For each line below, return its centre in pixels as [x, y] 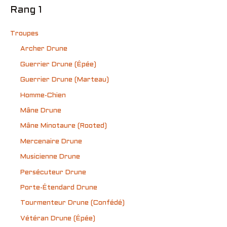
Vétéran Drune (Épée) [58, 218]
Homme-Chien [43, 95]
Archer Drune [44, 49]
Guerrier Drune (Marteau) [65, 80]
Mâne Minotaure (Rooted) [64, 126]
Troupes [24, 33]
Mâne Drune [41, 110]
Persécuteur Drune [53, 172]
